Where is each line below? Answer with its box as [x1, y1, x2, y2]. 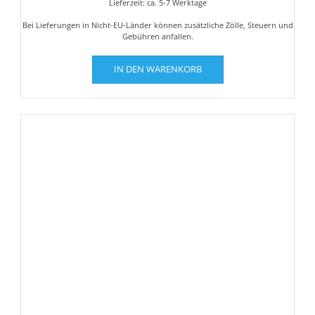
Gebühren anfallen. [122, 31, 193, 42]
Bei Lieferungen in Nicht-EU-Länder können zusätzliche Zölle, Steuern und [22, 20, 293, 31]
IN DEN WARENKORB [113, 63, 202, 76]
